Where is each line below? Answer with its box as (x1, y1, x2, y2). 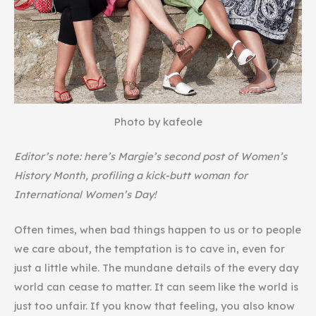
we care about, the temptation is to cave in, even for (14, 242, 285, 256)
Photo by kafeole (114, 115, 202, 129)
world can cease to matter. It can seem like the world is (14, 280, 298, 294)
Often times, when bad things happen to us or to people (14, 223, 301, 237)
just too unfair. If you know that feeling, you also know (14, 299, 295, 313)
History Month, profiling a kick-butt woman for (14, 168, 248, 182)
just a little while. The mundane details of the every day (14, 261, 298, 275)
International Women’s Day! (14, 187, 156, 201)
